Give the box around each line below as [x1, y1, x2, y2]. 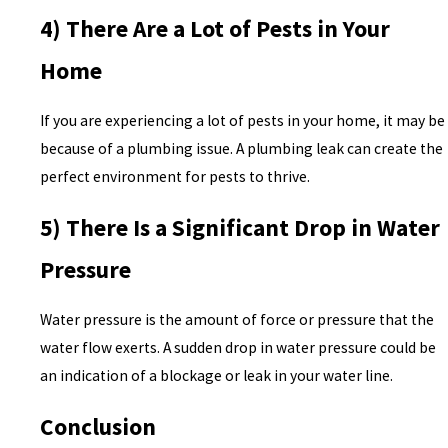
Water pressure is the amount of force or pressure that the [40, 310, 435, 330]
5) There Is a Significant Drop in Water [40, 212, 441, 242]
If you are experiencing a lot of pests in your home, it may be [40, 111, 446, 131]
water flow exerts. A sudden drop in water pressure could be [40, 338, 437, 358]
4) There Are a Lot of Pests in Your [40, 13, 391, 43]
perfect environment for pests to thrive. [40, 167, 311, 187]
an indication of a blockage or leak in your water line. [40, 366, 394, 386]
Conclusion [40, 411, 157, 441]
